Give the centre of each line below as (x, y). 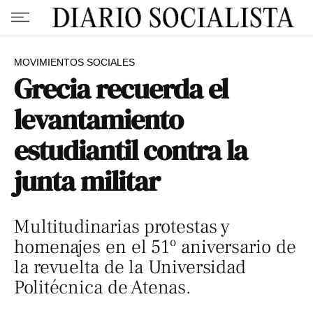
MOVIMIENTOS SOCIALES (74, 62)
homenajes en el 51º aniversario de (155, 247)
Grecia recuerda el (121, 89)
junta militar (87, 181)
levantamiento (99, 119)
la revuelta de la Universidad (130, 267)
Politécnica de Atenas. (102, 287)
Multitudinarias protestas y (122, 227)
